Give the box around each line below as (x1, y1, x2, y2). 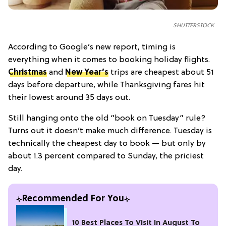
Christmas (8, 68, 47, 77)
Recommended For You (22, 193, 124, 204)
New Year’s (65, 68, 108, 77)
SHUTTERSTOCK (173, 22, 214, 29)
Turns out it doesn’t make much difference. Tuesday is (8, 126, 212, 136)
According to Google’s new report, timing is (8, 42, 176, 52)
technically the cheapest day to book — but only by (8, 139, 206, 148)
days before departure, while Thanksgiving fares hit (8, 80, 205, 90)
